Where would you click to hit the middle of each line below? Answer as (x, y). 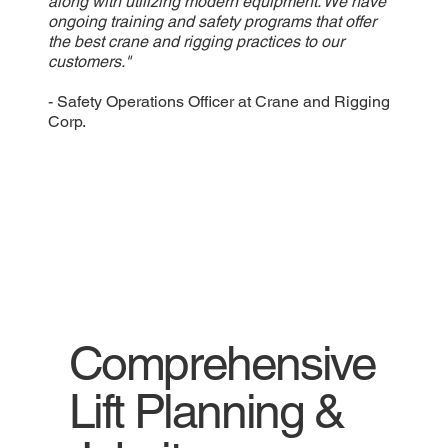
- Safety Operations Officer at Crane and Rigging (218, 102)
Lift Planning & (206, 411)
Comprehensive (222, 363)
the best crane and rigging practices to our (195, 42)
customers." (89, 62)
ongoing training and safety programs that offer (211, 22)
